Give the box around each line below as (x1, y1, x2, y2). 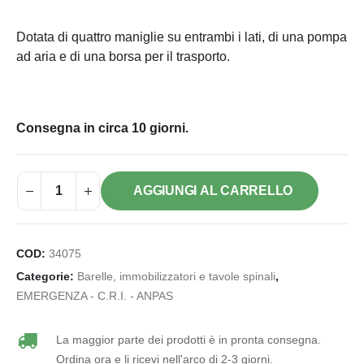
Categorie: (16, 271, 77, 284)
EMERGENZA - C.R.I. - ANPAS (16, 290, 173, 303)
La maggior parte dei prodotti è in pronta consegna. (55, 333, 321, 347)
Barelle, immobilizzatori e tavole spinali (77, 271, 275, 284)
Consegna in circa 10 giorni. (16, 121, 188, 136)
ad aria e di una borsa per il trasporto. (16, 50, 230, 64)
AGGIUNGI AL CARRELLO (133, 184, 293, 198)
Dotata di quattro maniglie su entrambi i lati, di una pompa (16, 30, 347, 45)
